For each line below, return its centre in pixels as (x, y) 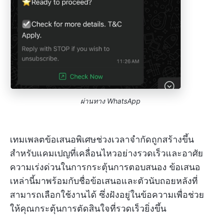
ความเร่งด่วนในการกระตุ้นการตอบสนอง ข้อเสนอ (105, 167)
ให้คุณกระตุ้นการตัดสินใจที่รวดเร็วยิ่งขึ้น (88, 208)
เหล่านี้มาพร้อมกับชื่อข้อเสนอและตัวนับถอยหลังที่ (104, 181)
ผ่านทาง (93, 101)
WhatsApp (124, 101)
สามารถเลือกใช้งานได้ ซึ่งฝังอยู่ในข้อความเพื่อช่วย (107, 194)
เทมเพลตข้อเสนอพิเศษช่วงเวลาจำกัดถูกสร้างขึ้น (102, 139)
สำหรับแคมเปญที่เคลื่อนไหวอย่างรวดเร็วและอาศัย (107, 153)
